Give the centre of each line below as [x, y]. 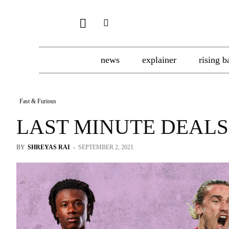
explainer [159, 60]
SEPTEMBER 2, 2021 [106, 147]
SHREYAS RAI [49, 147]
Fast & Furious [38, 101]
